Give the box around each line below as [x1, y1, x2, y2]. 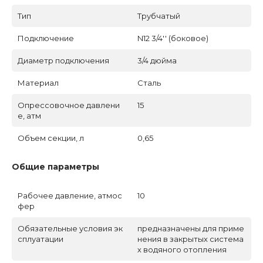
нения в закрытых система [137, 234, 244, 244]
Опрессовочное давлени [18, 100, 120, 110]
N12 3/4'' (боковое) [137, 33, 208, 43]
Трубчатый [137, 11, 180, 21]
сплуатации [18, 234, 63, 244]
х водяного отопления [137, 244, 227, 254]
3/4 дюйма [137, 55, 177, 65]
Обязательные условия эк [18, 223, 123, 233]
